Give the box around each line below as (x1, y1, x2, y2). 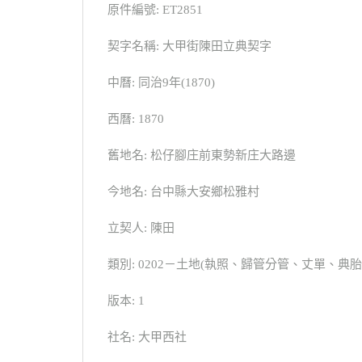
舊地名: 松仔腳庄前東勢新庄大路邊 (107, 149, 296, 162)
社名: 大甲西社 (107, 330, 187, 343)
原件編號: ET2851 (107, 3, 203, 16)
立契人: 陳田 (107, 221, 175, 234)
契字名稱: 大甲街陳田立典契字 (107, 40, 271, 53)
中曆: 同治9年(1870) (107, 76, 215, 89)
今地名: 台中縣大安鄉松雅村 (107, 185, 259, 198)
